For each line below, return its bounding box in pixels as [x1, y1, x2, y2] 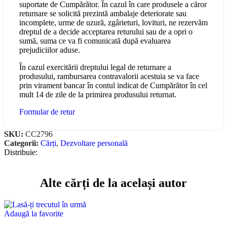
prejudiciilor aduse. [19, 46, 80, 55]
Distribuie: [4, 148, 37, 157]
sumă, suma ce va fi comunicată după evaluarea [19, 36, 171, 46]
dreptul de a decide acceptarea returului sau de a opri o [19, 27, 193, 36]
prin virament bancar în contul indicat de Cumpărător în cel [19, 81, 207, 90]
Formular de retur [19, 107, 75, 117]
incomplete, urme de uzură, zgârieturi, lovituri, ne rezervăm [19, 18, 208, 27]
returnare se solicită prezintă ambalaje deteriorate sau [19, 9, 186, 18]
